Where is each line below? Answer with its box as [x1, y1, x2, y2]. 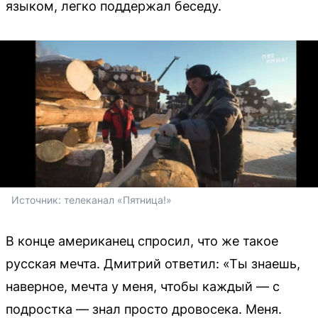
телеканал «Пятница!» [64, 193, 172, 206]
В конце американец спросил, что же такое [6, 233, 278, 248]
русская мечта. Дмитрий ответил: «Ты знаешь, [6, 256, 300, 271]
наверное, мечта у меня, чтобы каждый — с [6, 278, 280, 294]
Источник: [11, 193, 64, 206]
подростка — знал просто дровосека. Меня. [6, 301, 282, 317]
